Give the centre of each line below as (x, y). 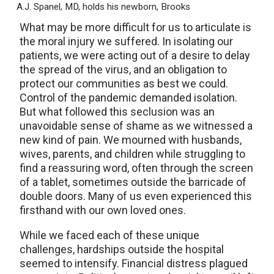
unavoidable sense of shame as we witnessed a (136, 126)
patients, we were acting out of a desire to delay (135, 56)
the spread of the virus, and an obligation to (123, 70)
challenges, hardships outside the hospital (122, 250)
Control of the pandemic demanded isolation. (128, 98)
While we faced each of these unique (109, 235)
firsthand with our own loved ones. (103, 210)
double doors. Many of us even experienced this (136, 196)
